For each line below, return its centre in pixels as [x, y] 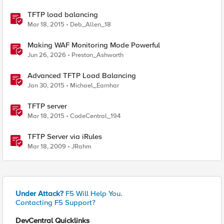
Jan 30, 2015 [46, 85]
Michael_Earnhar [94, 85]
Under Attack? [39, 193]
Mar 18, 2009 [47, 146]
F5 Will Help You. [93, 193]
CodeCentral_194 [95, 116]
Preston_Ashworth [97, 55]
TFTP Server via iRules [65, 136]
